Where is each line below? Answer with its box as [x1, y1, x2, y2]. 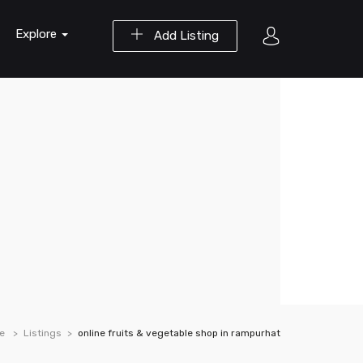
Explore [15, 27, 60, 41]
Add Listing [151, 28, 219, 43]
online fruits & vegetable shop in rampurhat [78, 327, 280, 339]
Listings [23, 327, 62, 339]
